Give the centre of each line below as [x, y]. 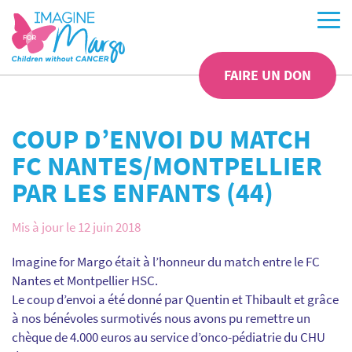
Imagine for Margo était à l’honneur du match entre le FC [166, 262]
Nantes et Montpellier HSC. [85, 280]
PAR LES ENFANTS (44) [143, 192]
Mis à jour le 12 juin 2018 [76, 227]
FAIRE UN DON [268, 75]
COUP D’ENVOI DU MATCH [161, 139]
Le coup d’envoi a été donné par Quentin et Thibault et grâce [175, 299]
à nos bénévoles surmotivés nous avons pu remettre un [161, 318]
